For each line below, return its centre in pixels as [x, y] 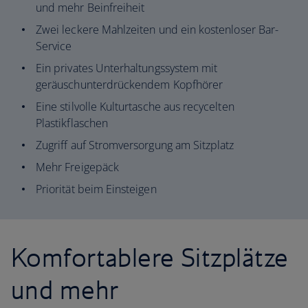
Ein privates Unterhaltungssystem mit [127, 68]
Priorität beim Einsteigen [96, 189]
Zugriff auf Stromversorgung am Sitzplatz [135, 145]
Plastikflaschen [72, 123]
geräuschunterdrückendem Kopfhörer [130, 85]
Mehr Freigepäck [77, 167]
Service [54, 46]
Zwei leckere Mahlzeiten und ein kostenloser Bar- [157, 30]
